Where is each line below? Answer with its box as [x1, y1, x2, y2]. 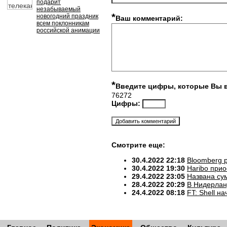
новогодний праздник [36, 13, 98, 20]
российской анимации [36, 27, 100, 34]
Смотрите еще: [111, 141, 165, 149]
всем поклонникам [36, 20, 89, 27]
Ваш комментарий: [116, 14, 183, 22]
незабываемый [36, 6, 81, 13]
